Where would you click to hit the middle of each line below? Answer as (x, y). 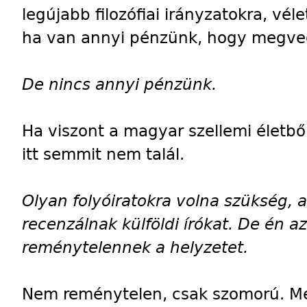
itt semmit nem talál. (103, 154)
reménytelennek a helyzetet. (135, 247)
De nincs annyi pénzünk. (119, 84)
